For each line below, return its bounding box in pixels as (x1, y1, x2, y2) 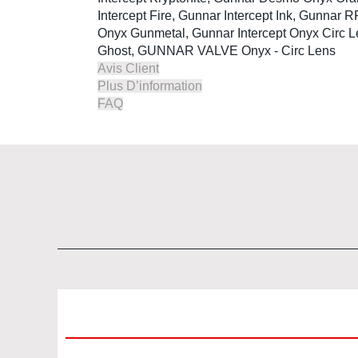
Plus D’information (97, 78, 202, 93)
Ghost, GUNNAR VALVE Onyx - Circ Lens (97, 43, 336, 58)
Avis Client (97, 61, 159, 75)
